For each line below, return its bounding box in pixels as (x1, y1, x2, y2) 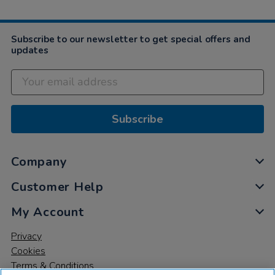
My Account (11, 204, 84, 221)
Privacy (11, 230, 42, 244)
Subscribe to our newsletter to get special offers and (11, 33, 250, 46)
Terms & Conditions (11, 259, 94, 273)
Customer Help (11, 179, 104, 196)
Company (11, 153, 68, 171)
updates (11, 44, 48, 57)
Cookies (11, 244, 45, 258)
